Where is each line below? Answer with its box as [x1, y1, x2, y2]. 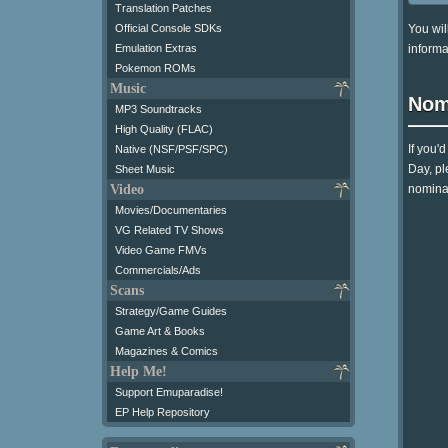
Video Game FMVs [115, 244, 207, 256]
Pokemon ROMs [115, 62, 196, 74]
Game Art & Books [115, 325, 205, 337]
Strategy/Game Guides [115, 305, 227, 317]
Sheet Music [115, 163, 175, 175]
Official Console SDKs [115, 22, 222, 34]
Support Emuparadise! [115, 386, 223, 398]
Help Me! [110, 364, 167, 379]
